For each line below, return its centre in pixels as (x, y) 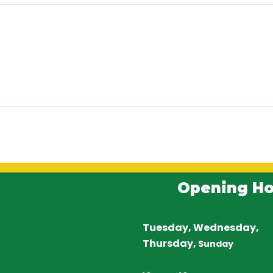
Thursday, (169, 243)
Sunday (214, 244)
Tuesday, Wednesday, (201, 228)
